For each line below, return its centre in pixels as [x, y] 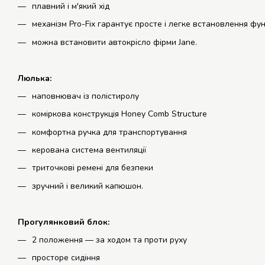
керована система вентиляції [89, 150]
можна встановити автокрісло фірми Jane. [114, 42]
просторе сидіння [66, 258]
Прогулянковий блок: [64, 222]
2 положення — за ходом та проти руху [109, 240]
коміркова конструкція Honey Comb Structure [119, 114]
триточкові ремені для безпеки [93, 168]
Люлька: [35, 78]
